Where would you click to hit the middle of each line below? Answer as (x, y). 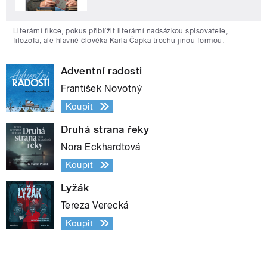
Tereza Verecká (95, 205)
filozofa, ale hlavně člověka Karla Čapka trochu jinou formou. (119, 40)
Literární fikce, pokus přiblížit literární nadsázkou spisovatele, (121, 31)
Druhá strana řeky (105, 129)
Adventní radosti (102, 71)
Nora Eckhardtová (101, 147)
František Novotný (102, 88)
